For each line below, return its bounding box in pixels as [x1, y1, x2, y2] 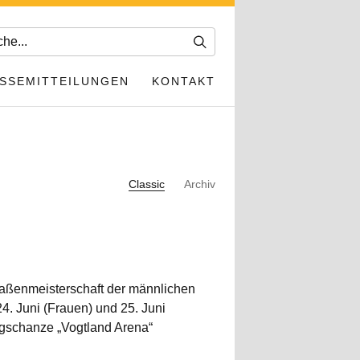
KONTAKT [152, 75, 215, 88]
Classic [129, 177, 165, 190]
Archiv [184, 177, 215, 190]
